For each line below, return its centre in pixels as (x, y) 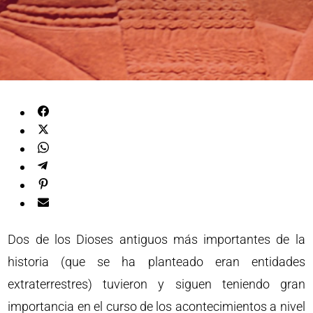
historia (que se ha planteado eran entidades (156, 262)
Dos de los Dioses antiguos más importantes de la (156, 239)
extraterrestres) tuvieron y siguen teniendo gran (156, 284)
